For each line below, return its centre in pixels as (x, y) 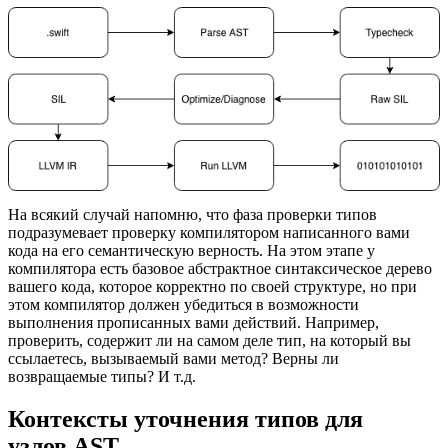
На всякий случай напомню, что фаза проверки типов (192, 215)
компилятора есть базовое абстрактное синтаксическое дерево (220, 269)
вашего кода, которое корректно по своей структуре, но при (212, 287)
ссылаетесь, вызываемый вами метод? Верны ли (173, 359)
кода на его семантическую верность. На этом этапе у (191, 251)
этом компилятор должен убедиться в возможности (183, 305)
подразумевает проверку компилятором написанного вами (209, 233)
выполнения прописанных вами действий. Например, (193, 323)
